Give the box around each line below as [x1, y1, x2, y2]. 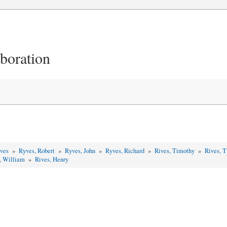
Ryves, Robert [19, 146, 57, 155]
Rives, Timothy [155, 146, 197, 155]
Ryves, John [65, 146, 97, 155]
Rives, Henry [34, 155, 68, 164]
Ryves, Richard [105, 146, 146, 155]
